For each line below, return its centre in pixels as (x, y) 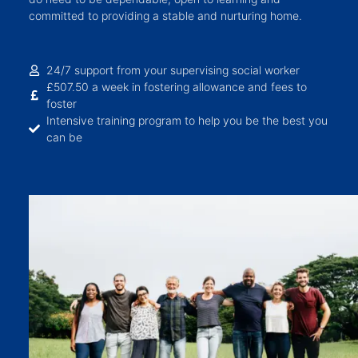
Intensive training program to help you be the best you (187, 121)
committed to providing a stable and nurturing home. (165, 16)
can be (65, 137)
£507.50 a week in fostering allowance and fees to (177, 87)
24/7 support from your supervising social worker (173, 70)
